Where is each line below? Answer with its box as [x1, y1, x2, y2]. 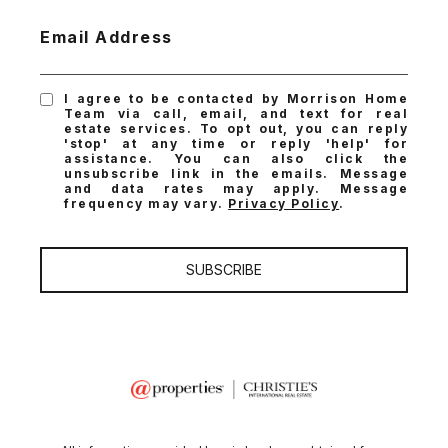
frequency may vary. [64, 196, 229, 212]
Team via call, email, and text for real [64, 106, 408, 122]
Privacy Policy [228, 196, 340, 212]
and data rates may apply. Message [64, 181, 408, 197]
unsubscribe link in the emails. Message [64, 166, 408, 182]
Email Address [40, 27, 173, 48]
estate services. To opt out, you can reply [64, 121, 408, 137]
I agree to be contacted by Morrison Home [64, 91, 408, 107]
